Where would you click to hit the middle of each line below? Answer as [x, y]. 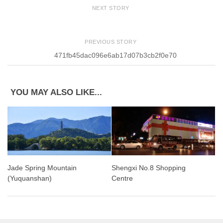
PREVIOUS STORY [111, 42]
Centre [122, 178]
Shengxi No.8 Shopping [149, 168]
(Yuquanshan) [30, 178]
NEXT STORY [111, 8]
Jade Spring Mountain [42, 168]
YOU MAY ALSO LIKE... [56, 93]
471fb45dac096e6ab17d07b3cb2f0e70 [115, 55]
